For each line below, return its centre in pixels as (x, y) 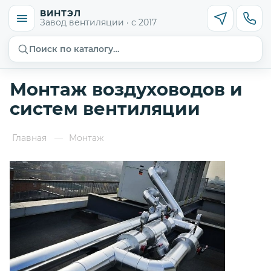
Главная (29, 138)
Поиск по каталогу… (74, 49)
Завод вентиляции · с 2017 (98, 22)
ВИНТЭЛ (60, 13)
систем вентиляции (105, 109)
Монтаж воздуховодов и (126, 89)
